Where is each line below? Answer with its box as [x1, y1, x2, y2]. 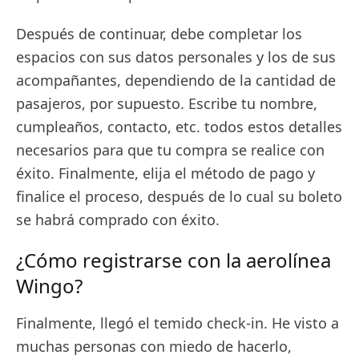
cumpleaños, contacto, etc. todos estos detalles [16, 117, 342, 136]
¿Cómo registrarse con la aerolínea [16, 247, 331, 273]
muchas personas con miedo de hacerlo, [16, 337, 292, 356]
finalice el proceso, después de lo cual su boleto [16, 187, 342, 206]
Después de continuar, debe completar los [16, 24, 302, 43]
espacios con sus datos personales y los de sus [16, 47, 336, 67]
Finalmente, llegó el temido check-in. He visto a [16, 313, 339, 333]
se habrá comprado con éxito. [16, 210, 224, 229]
